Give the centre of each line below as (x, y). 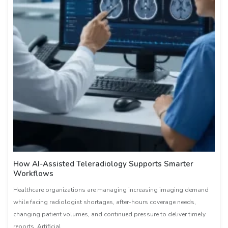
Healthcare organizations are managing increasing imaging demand (111, 190)
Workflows (33, 174)
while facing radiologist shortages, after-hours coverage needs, (105, 202)
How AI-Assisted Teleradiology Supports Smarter (103, 164)
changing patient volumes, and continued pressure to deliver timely (109, 215)
